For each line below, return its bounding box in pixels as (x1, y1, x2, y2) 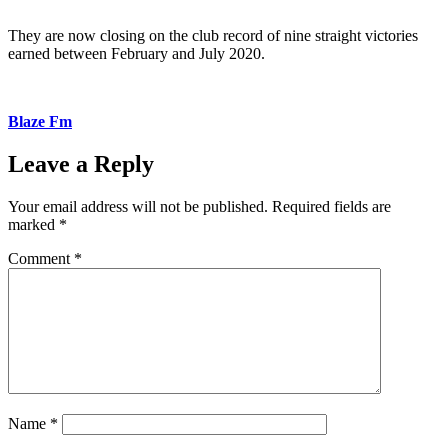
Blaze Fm (8, 112, 72, 130)
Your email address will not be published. (8, 197, 268, 215)
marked (8, 215, 59, 233)
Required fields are (272, 197, 391, 215)
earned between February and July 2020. (8, 44, 265, 62)
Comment (8, 249, 74, 267)
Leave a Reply (8, 150, 154, 177)
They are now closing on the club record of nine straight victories (8, 26, 418, 44)
